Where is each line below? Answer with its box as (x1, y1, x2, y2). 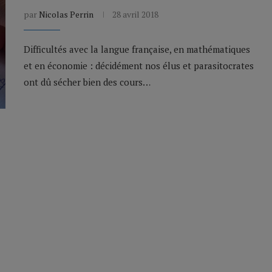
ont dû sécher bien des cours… (24, 76, 151, 89)
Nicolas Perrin (39, 8, 93, 21)
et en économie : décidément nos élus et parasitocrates (24, 59, 254, 72)
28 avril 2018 (112, 8, 158, 21)
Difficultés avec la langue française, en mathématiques (24, 43, 250, 56)
